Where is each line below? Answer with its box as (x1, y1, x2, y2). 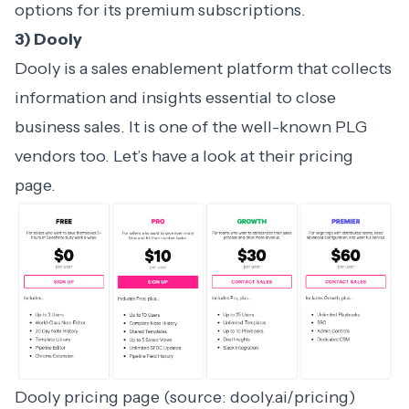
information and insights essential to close (15, 88, 336, 109)
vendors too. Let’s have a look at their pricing (15, 146, 353, 167)
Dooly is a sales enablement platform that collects (15, 58, 392, 79)
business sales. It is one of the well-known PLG (15, 117, 367, 138)
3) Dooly (15, 29, 82, 50)
